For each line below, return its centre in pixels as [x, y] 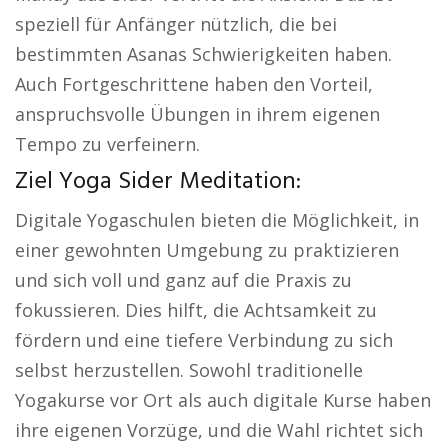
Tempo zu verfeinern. [107, 143]
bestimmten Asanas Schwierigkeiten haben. [203, 53]
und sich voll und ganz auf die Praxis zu [183, 279]
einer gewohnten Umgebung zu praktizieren [207, 249]
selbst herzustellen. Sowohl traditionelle [189, 369]
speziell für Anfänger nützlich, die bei [176, 23]
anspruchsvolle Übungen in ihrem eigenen [197, 113]
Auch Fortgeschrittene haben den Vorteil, [194, 83]
